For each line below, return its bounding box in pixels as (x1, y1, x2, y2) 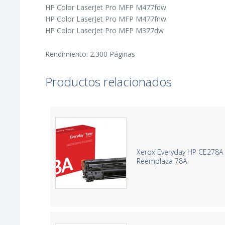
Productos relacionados (45, 73, 172, 90)
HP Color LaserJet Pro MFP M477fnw (45, 14, 167, 24)
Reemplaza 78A (137, 156, 187, 166)
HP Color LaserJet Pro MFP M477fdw (45, 2, 167, 12)
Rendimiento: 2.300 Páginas (45, 49, 136, 59)
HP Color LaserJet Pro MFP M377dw (45, 25, 164, 35)
